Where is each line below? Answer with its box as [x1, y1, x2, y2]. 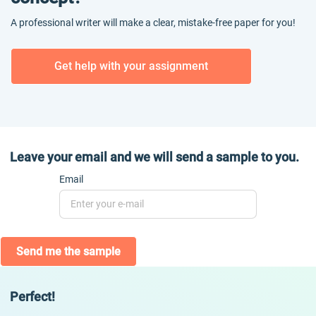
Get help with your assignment [54, 59, 208, 73]
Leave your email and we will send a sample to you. [10, 150, 299, 164]
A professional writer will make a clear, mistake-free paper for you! [11, 17, 296, 28]
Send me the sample [16, 245, 121, 258]
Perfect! [10, 289, 55, 304]
